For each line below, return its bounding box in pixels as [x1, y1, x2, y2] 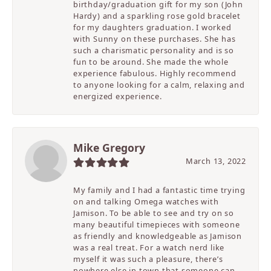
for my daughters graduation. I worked [73, 22, 232, 33]
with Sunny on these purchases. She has [73, 33, 236, 45]
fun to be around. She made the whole [73, 56, 229, 68]
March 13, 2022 [185, 155, 246, 167]
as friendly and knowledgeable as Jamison [73, 230, 243, 242]
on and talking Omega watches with [73, 196, 219, 207]
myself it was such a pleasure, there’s [73, 253, 223, 265]
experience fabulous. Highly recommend [73, 68, 237, 79]
